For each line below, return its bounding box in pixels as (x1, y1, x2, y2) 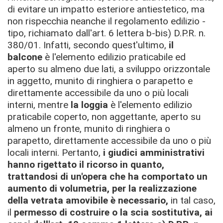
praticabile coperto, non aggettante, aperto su (7, 111, 201, 122)
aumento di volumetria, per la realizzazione (7, 183, 197, 194)
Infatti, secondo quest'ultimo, (43, 39, 169, 51)
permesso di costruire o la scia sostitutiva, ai (11, 207, 213, 218)
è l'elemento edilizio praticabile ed (45, 51, 186, 63)
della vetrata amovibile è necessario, (7, 195, 171, 206)
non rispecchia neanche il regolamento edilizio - (7, 15, 206, 27)
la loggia (71, 99, 111, 111)
